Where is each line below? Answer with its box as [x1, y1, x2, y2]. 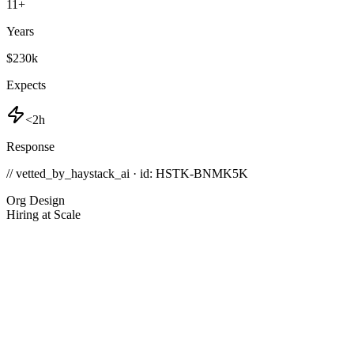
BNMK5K [194, 167, 248, 181]
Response [6, 140, 55, 154]
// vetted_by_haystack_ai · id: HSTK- [6, 167, 194, 181]
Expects [6, 78, 46, 92]
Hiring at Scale [6, 208, 81, 222]
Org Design [6, 194, 65, 208]
